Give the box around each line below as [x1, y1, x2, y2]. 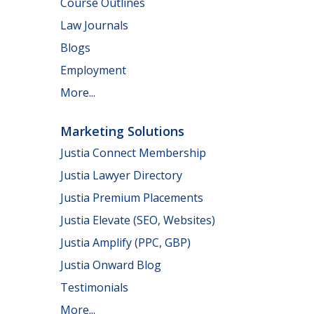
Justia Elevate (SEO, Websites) [60, 212, 215, 228]
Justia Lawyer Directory [60, 168, 182, 183]
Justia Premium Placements [60, 190, 203, 205]
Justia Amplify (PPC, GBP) [60, 235, 191, 250]
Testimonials [60, 280, 128, 295]
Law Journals [60, 17, 128, 33]
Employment [60, 62, 126, 78]
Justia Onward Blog [60, 257, 161, 273]
